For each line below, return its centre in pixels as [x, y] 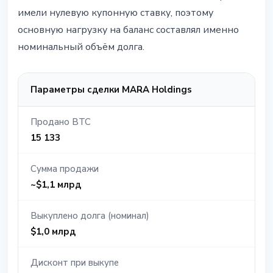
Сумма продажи [65, 169]
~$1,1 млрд [56, 185]
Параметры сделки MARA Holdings [111, 90]
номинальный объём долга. [81, 47]
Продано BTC [61, 122]
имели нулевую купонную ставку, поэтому [115, 13]
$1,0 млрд [53, 232]
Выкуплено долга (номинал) [90, 216]
